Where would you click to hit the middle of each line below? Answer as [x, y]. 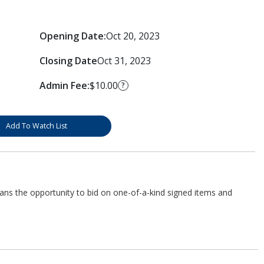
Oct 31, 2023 [124, 60]
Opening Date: [72, 36]
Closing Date [68, 60]
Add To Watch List [36, 126]
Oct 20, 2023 [133, 36]
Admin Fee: [64, 85]
